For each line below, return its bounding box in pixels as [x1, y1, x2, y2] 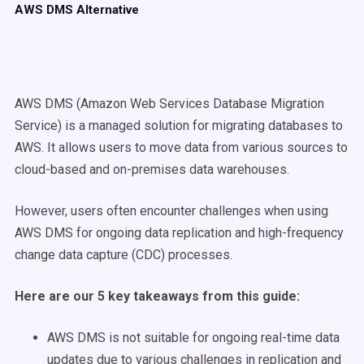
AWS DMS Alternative [15, 2, 139, 17]
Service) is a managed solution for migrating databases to [15, 118, 343, 133]
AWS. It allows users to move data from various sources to [15, 140, 348, 155]
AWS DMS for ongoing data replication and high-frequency [15, 225, 344, 240]
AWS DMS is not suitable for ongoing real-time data [47, 330, 340, 345]
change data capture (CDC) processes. [15, 247, 236, 262]
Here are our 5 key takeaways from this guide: [15, 288, 300, 304]
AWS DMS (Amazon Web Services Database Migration [15, 96, 324, 111]
